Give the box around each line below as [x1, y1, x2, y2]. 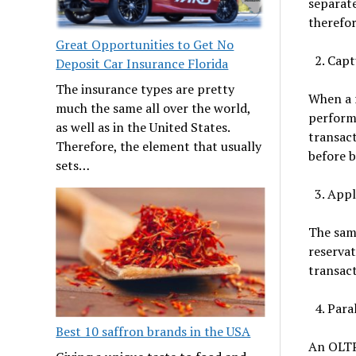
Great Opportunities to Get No [56, 36, 234, 54]
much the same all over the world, [56, 99, 251, 118]
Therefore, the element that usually [56, 137, 262, 156]
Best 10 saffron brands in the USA [56, 323, 251, 341]
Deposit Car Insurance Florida [56, 55, 229, 73]
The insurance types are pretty [56, 80, 235, 99]
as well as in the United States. [56, 118, 230, 137]
